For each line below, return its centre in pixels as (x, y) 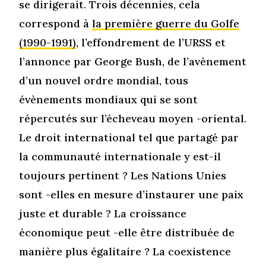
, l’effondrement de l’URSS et (151, 42)
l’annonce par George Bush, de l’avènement (133, 61)
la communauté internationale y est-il (120, 156)
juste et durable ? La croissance (103, 213)
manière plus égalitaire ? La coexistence (125, 251)
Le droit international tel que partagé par (129, 137)
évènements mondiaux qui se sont (109, 99)
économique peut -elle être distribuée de (127, 232)
